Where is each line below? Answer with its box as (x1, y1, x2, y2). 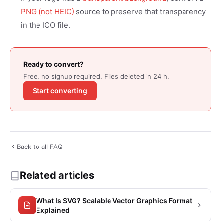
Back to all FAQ (17, 143, 63, 150)
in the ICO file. (21, 20, 70, 30)
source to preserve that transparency (74, 7, 206, 16)
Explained (36, 206, 70, 214)
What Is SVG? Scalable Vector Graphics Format (36, 196, 192, 205)
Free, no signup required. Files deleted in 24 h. (23, 73, 169, 80)
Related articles (20, 169, 94, 181)
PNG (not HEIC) (21, 7, 74, 16)
